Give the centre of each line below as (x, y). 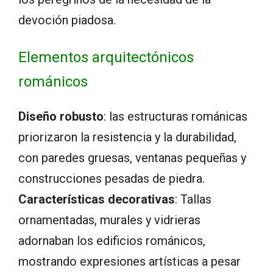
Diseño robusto (61, 117)
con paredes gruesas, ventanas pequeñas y (132, 158)
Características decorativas (97, 200)
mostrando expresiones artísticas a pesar (129, 262)
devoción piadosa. (67, 20)
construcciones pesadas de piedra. (112, 179)
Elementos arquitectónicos (106, 58)
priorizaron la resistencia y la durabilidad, (127, 137)
